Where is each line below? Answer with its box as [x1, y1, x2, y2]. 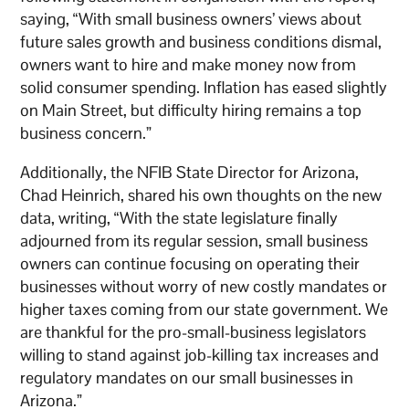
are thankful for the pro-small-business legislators [20, 321, 367, 343]
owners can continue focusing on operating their [20, 253, 361, 275]
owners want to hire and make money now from [20, 54, 357, 76]
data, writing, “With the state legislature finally [20, 207, 339, 229]
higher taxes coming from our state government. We [20, 299, 389, 320]
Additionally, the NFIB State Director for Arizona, [20, 162, 360, 184]
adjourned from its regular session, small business [20, 230, 369, 252]
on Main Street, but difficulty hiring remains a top [20, 100, 362, 121]
